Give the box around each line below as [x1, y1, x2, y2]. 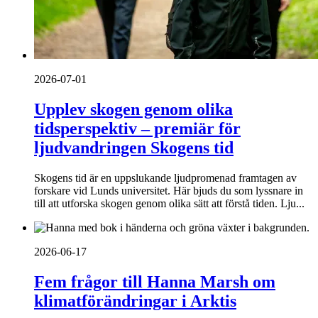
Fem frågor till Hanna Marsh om [34, 272, 275, 291]
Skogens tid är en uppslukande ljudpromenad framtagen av [34, 172, 297, 185]
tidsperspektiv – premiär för [34, 119, 241, 138]
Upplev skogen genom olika [34, 100, 233, 119]
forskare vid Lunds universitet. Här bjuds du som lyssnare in [34, 185, 303, 197]
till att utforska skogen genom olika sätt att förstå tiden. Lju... [34, 197, 305, 210]
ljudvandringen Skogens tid [34, 138, 234, 158]
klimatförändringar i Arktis [34, 291, 236, 310]
